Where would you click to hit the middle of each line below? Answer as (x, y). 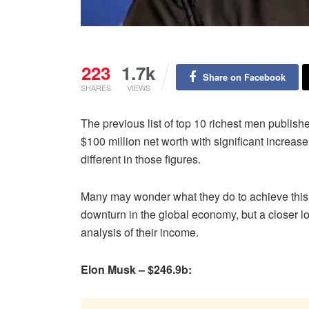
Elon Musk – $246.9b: (136, 269)
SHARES (96, 87)
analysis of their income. (140, 232)
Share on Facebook (244, 77)
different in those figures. (141, 159)
